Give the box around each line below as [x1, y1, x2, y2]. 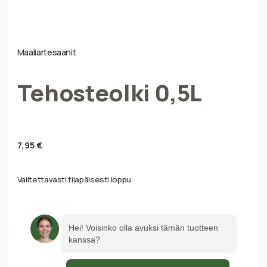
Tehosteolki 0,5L [17, 77, 203, 109]
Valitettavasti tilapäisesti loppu [17, 173, 131, 185]
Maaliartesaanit [17, 46, 76, 58]
